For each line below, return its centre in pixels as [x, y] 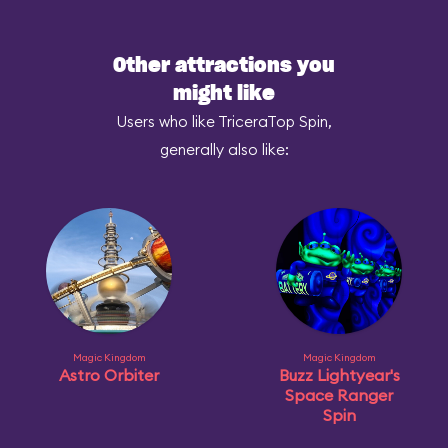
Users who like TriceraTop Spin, [224, 121]
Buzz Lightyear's [339, 375]
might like [224, 94]
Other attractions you [224, 66]
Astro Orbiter [109, 375]
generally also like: [224, 149]
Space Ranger [339, 395]
